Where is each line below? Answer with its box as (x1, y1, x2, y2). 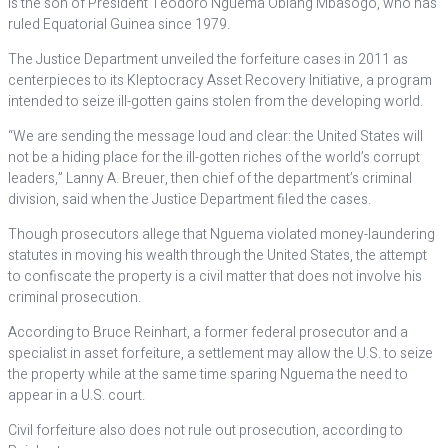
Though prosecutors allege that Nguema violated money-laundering (8, 224, 435, 245)
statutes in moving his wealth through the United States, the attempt (8, 245, 427, 266)
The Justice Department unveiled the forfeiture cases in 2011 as (8, 49, 408, 70)
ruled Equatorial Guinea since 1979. (8, 14, 230, 35)
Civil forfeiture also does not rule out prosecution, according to (8, 420, 403, 441)
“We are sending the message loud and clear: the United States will (8, 126, 423, 147)
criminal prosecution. (8, 287, 141, 308)
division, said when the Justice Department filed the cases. (8, 189, 371, 210)
